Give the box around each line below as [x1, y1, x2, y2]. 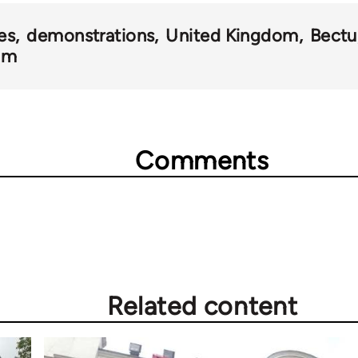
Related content [106, 291, 298, 322]
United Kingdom [165, 25, 299, 47]
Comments [135, 145, 269, 177]
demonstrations [26, 25, 155, 47]
